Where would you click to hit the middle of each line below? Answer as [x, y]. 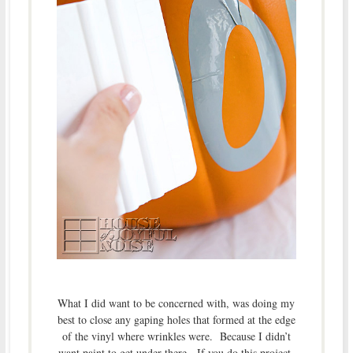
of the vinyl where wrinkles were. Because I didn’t [176, 336]
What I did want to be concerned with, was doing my [176, 303]
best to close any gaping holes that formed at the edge [176, 320]
